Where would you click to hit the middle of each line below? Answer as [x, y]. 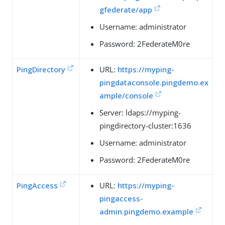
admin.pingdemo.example [146, 211]
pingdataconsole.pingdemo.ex [154, 82]
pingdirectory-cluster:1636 [145, 125]
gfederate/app [126, 9]
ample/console [126, 95]
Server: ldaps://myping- [140, 112]
